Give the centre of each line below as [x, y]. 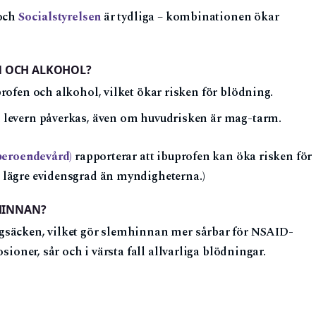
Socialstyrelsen [60, 17]
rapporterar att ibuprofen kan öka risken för [192, 157]
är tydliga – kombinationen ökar [190, 17]
